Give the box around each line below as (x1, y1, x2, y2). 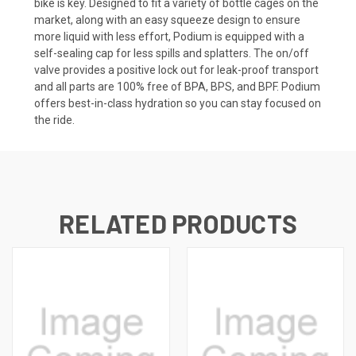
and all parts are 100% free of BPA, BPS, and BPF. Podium (34, 79, 320, 93)
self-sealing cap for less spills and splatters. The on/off (34, 46, 309, 60)
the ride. (34, 113, 75, 126)
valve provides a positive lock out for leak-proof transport (34, 63, 319, 76)
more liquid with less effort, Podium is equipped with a (34, 29, 304, 43)
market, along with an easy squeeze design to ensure (34, 13, 300, 26)
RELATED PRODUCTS (59, 207, 297, 238)
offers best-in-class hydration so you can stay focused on (34, 96, 321, 110)
